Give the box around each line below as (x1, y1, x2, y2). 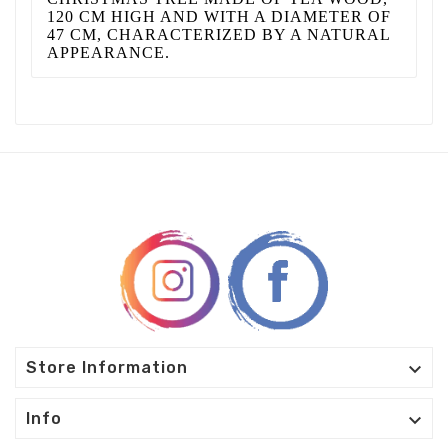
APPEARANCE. (47, 43, 170, 61)
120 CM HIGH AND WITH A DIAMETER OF (47, 7, 391, 25)
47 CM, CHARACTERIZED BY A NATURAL (47, 25, 390, 43)
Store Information (26, 358, 188, 378)
